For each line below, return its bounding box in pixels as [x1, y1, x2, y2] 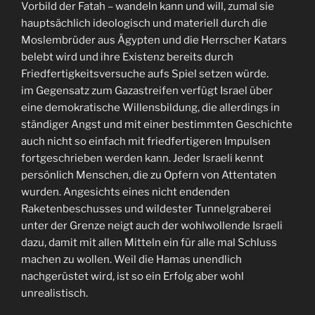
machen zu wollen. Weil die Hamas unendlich [21, 253, 242, 266]
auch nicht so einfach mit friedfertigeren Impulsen [21, 135, 271, 148]
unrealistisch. [21, 287, 88, 300]
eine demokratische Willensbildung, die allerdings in [21, 101, 280, 114]
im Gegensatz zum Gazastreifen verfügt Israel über [21, 84, 273, 97]
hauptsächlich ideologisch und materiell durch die [21, 17, 267, 30]
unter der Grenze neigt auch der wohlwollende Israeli [21, 219, 283, 232]
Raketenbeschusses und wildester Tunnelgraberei [21, 202, 271, 215]
